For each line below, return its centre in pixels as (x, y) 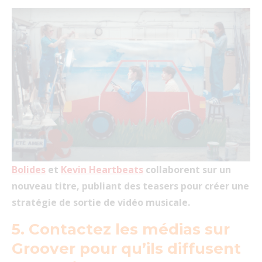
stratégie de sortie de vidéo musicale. (101, 202)
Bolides (29, 170)
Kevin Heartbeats (102, 170)
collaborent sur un (187, 170)
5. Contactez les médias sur (121, 229)
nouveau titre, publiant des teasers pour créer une (130, 186)
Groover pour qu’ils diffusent (126, 249)
